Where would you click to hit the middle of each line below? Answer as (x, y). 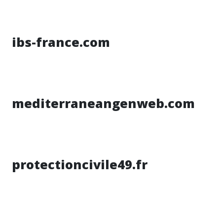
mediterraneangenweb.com (103, 103)
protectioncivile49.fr (80, 164)
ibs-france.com (61, 42)
